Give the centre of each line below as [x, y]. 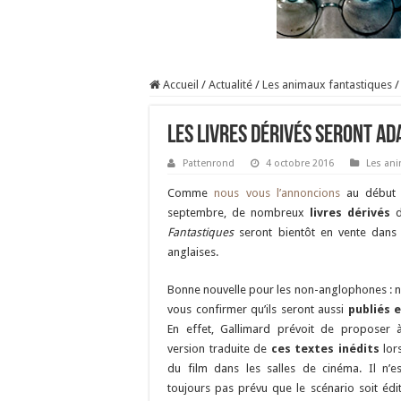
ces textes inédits [327, 349]
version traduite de [219, 349]
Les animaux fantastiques [327, 85]
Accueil [179, 85]
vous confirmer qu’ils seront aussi [258, 309]
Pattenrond [209, 163]
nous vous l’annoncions [277, 193]
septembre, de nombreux [239, 213]
